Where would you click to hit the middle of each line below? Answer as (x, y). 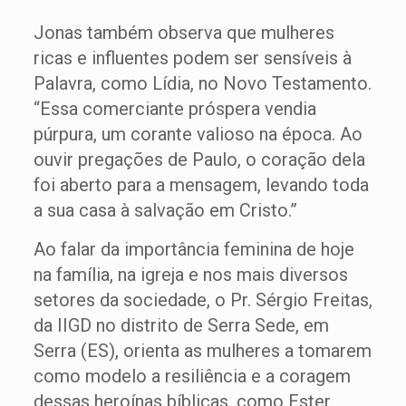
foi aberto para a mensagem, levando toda (201, 185)
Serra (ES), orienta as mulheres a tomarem (202, 351)
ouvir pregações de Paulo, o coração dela (199, 159)
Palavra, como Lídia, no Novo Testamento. (202, 83)
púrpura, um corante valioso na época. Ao (198, 134)
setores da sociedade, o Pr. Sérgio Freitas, (203, 300)
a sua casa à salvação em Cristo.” (165, 210)
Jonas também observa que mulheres (184, 33)
